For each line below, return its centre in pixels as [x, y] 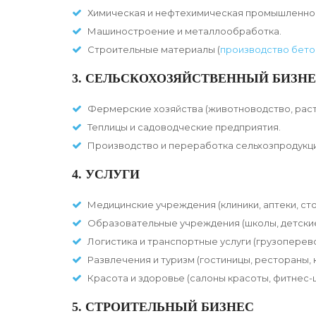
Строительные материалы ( [154, 50]
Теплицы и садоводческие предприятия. [184, 127]
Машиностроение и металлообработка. [184, 31]
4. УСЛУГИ [106, 175]
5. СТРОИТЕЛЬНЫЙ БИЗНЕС [163, 307]
